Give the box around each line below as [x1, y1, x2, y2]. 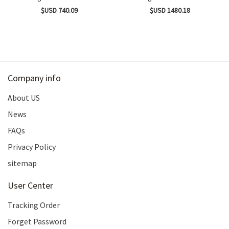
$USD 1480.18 [149, 6, 190, 15]
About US [8, 93, 40, 103]
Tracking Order [8, 200, 60, 210]
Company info [8, 72, 61, 84]
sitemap [8, 158, 37, 168]
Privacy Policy [8, 142, 56, 152]
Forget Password [8, 216, 66, 226]
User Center [8, 179, 53, 191]
